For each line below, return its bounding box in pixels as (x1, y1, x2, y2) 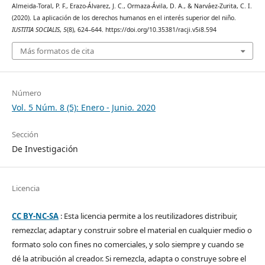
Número (11, 87, 41, 98)
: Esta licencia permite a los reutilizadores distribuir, (58, 210, 237, 221)
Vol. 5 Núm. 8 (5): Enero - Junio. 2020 (11, 101, 156, 113)
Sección (11, 128, 38, 140)
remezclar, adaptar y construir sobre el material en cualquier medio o (11, 224, 252, 235)
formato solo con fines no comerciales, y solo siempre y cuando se (11, 238, 244, 250)
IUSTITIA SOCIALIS (11, 25, 60, 34)
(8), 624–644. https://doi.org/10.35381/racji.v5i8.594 (66, 25, 216, 34)
